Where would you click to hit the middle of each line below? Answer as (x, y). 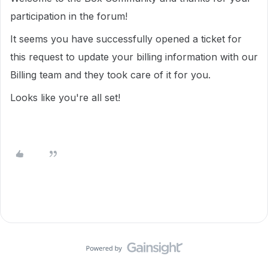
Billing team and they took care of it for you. (110, 75)
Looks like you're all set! (65, 98)
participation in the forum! (69, 16)
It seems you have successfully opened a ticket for (126, 39)
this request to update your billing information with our (134, 57)
